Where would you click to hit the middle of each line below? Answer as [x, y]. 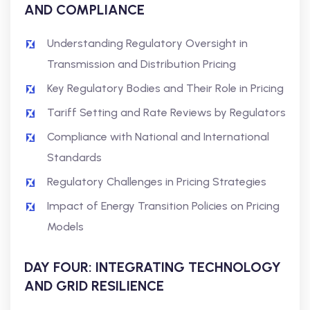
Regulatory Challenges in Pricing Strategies [157, 182]
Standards [74, 157]
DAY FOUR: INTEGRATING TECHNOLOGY [153, 267]
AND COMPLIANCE [84, 10]
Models [65, 227]
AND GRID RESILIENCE [94, 286]
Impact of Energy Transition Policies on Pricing [163, 206]
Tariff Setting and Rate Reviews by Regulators [166, 112]
